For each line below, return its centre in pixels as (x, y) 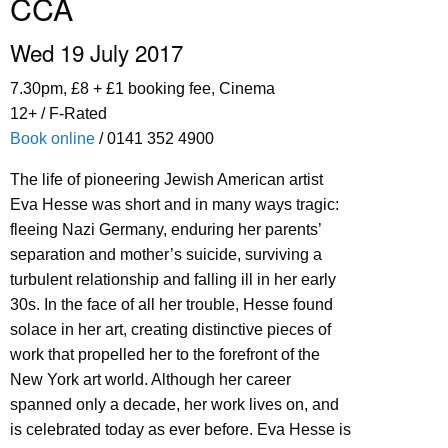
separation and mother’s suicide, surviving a (166, 255)
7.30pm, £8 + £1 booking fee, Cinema (142, 89)
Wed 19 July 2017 (96, 52)
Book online (52, 139)
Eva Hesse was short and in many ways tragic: (174, 205)
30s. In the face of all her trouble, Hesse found (171, 305)
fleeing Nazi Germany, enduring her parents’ (165, 230)
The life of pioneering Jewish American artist (166, 180)
